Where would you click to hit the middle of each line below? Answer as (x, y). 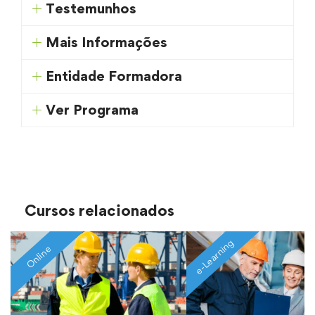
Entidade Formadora (114, 76)
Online (39, 257)
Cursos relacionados (99, 211)
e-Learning (214, 257)
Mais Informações (107, 43)
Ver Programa (92, 110)
